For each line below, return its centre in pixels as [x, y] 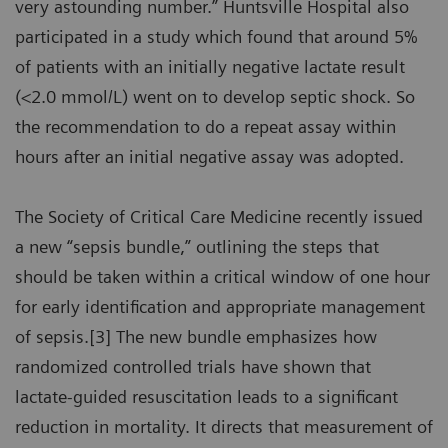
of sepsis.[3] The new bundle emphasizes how [196, 337]
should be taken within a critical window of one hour [222, 277]
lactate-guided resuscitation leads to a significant [206, 397]
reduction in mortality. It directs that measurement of [224, 427]
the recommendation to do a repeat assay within [205, 127]
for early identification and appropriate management [220, 307]
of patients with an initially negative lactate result [210, 67]
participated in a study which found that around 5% [216, 37]
